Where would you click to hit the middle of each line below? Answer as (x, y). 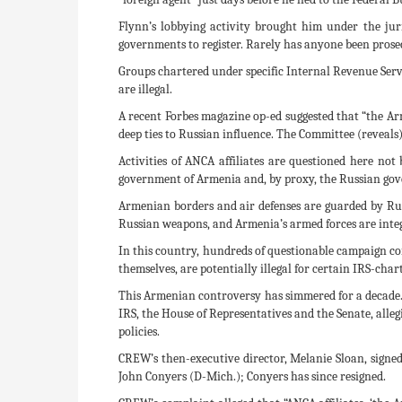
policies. (139, 331)
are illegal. (145, 89)
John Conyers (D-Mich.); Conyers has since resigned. (252, 376)
